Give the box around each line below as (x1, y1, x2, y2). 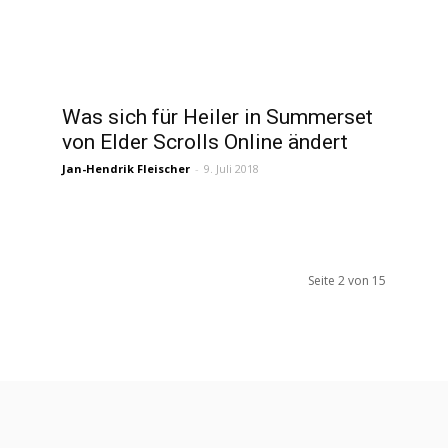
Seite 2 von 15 (308, 272, 386, 289)
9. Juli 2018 (204, 161, 259, 176)
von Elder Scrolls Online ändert (62, 130, 348, 154)
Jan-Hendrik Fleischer (62, 161, 190, 176)
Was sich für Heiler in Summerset (62, 105, 373, 129)
